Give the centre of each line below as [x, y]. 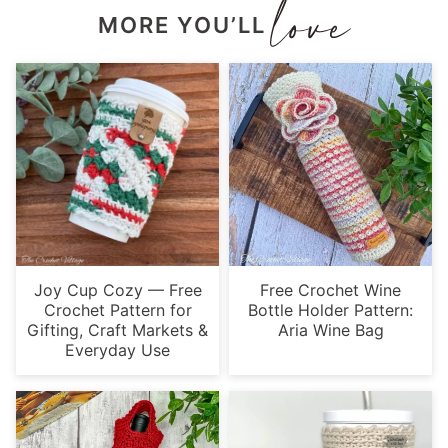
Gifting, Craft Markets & [117, 329]
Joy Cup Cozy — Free [117, 289]
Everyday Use [117, 349]
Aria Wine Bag [330, 329]
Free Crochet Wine [330, 289]
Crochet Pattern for [117, 309]
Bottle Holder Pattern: [330, 309]
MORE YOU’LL [181, 24]
